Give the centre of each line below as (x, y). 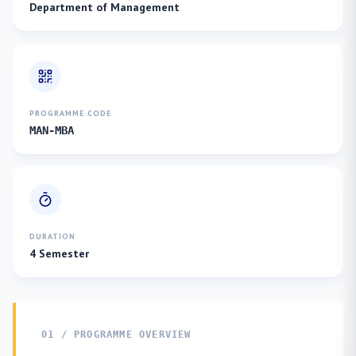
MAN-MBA (52, 130)
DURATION (52, 236)
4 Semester (59, 253)
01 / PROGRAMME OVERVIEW (116, 335)
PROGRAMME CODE (70, 113)
